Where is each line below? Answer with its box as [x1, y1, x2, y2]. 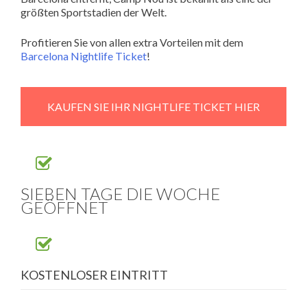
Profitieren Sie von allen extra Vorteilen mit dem [21, 35, 243, 49]
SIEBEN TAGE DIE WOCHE [21, 184, 220, 204]
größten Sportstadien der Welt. [21, 5, 167, 19]
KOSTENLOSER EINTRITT [21, 267, 168, 283]
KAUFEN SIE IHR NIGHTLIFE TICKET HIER [47, 99, 260, 113]
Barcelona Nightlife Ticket [21, 49, 147, 62]
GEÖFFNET [21, 197, 108, 218]
